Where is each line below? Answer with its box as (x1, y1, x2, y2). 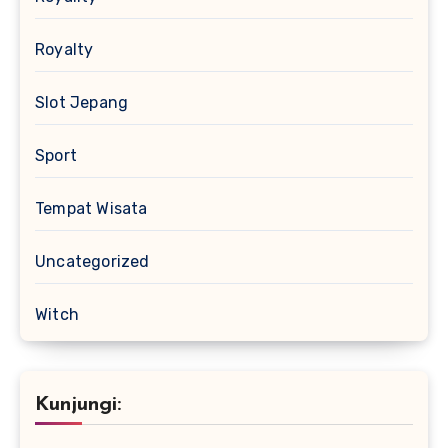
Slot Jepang (35, 92, 129, 112)
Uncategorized (35, 251, 150, 271)
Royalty (35, 39, 94, 59)
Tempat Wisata (35, 198, 148, 218)
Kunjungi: (35, 394, 121, 415)
